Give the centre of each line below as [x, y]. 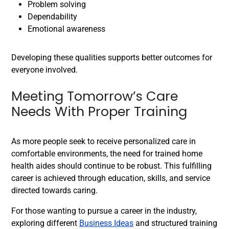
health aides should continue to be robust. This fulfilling [111, 166]
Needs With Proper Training [99, 111]
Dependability [52, 17]
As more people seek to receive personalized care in [104, 141]
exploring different [45, 223]
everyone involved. [44, 70]
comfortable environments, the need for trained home [107, 154]
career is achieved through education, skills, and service [111, 178]
